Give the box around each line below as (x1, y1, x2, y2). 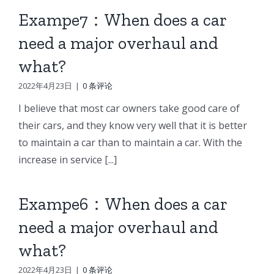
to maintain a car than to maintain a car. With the (18, 135, 242, 149)
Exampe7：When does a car (18, 9, 227, 30)
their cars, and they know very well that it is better (18, 118, 247, 132)
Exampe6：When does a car (18, 193, 228, 214)
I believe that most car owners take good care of (18, 101, 240, 115)
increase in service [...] (18, 152, 117, 166)
